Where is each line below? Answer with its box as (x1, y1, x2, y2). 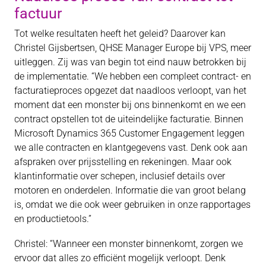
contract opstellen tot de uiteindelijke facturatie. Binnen (14, 113, 243, 125)
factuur (14, 5, 62, 23)
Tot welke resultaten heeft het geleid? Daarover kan (14, 28, 226, 40)
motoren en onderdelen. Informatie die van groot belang (14, 185, 246, 197)
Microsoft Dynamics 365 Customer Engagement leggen (14, 128, 245, 140)
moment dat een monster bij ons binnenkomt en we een (14, 99, 246, 111)
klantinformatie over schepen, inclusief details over (14, 170, 225, 182)
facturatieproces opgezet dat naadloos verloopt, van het (14, 85, 246, 97)
